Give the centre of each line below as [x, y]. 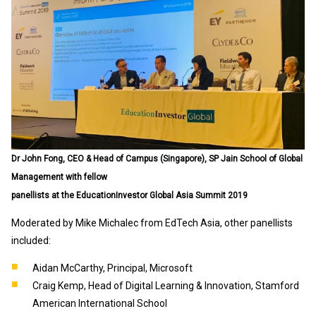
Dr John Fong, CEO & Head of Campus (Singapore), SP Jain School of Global [157, 158]
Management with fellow [59, 177]
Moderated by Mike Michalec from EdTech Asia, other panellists [152, 223]
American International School [100, 303]
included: [32, 240]
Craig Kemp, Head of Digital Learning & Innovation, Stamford [166, 285]
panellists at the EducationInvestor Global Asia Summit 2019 [129, 195]
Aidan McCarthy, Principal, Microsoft [113, 268]
